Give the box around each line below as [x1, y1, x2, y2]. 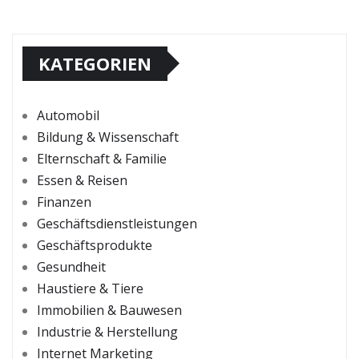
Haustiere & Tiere [37, 279, 143, 297]
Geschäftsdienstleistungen [37, 214, 197, 232]
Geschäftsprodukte [37, 236, 152, 254]
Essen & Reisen [37, 171, 127, 189]
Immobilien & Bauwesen [37, 301, 182, 319]
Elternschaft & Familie [37, 149, 167, 167]
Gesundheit [37, 257, 106, 276]
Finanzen [37, 192, 91, 211]
